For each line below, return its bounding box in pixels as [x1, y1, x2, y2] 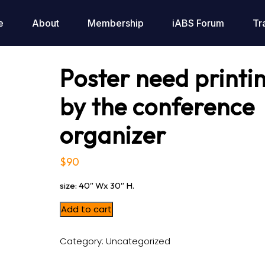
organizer [59, 120, 166, 150]
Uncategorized [105, 235, 170, 247]
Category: [59, 235, 106, 247]
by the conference [59, 92, 255, 121]
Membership [87, 17, 144, 29]
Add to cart [60, 203, 112, 215]
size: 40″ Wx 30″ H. [59, 180, 134, 191]
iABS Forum [172, 17, 224, 29]
